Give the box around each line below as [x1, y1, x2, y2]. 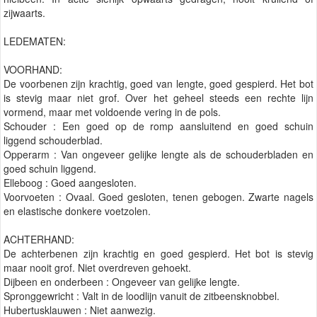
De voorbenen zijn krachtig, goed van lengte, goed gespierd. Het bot [4, 76, 313, 91]
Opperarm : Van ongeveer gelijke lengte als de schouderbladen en [4, 147, 313, 162]
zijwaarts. [4, 6, 45, 21]
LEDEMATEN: [4, 34, 66, 49]
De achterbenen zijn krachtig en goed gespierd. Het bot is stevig [4, 246, 313, 261]
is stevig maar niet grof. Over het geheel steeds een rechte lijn [4, 91, 313, 105]
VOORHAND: [4, 62, 62, 77]
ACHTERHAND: [4, 232, 74, 247]
